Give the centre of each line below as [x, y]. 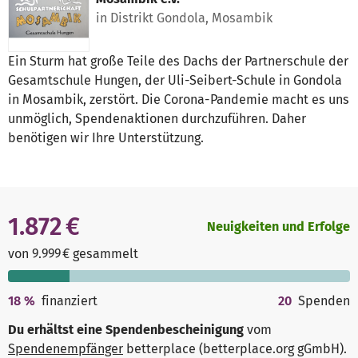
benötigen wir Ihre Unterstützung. [106, 138]
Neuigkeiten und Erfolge [278, 227]
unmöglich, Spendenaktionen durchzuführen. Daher [157, 119]
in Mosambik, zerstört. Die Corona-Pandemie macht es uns [179, 100]
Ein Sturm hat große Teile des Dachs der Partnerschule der [178, 62]
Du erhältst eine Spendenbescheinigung [126, 330]
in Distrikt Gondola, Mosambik [184, 18]
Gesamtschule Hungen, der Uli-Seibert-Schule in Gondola [175, 81]
